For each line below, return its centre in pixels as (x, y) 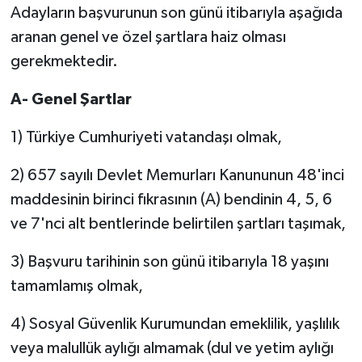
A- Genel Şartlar (71, 100)
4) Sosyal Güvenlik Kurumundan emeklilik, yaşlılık (175, 324)
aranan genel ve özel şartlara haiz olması (148, 38)
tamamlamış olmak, (76, 286)
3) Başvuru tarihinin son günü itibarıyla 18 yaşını (169, 262)
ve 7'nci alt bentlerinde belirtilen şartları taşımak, (178, 224)
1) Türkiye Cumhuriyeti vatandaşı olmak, (146, 138)
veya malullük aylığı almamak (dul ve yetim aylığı (172, 349)
